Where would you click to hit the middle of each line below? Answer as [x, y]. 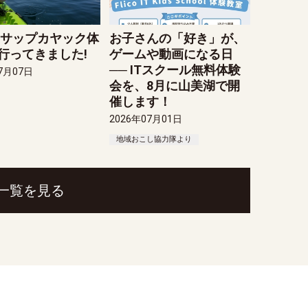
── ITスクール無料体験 [175, 70]
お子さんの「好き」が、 [178, 38]
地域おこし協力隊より [154, 140]
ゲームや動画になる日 [172, 54]
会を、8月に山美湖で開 [175, 86]
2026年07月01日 [146, 119]
